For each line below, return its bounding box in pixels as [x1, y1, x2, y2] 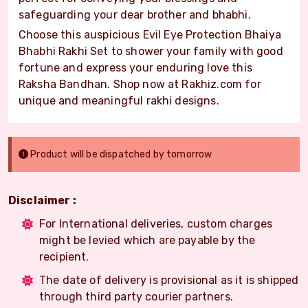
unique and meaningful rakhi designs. [19, 93, 219, 107]
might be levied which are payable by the [39, 233, 256, 247]
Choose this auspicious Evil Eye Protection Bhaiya [19, 27, 281, 41]
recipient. [39, 250, 89, 263]
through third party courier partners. [39, 289, 233, 303]
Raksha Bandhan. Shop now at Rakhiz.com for [19, 77, 261, 91]
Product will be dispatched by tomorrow [28, 148, 212, 160]
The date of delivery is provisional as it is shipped [39, 273, 299, 287]
